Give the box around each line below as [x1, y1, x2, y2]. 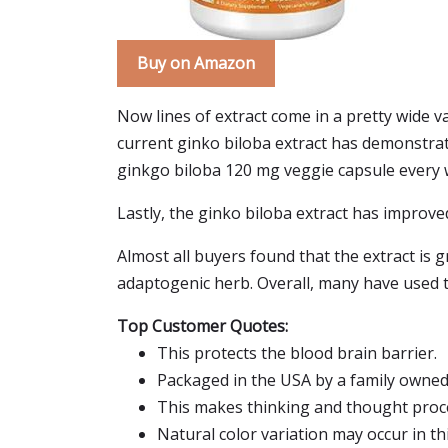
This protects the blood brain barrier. [157, 342, 437, 364]
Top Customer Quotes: [117, 315, 288, 337]
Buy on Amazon [137, 52, 255, 74]
